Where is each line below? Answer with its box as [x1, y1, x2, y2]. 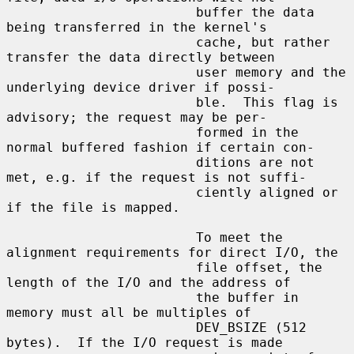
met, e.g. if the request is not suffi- [6, 169, 307, 185]
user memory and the [6, 64, 196, 80]
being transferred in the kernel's [6, 19, 267, 35]
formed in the [6, 124, 196, 140]
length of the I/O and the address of [6, 274, 291, 290]
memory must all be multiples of [6, 304, 251, 320]
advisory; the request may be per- [6, 109, 267, 125]
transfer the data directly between [6, 49, 275, 65]
